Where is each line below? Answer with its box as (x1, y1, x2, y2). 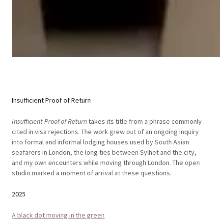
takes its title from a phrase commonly (87, 116, 202, 126)
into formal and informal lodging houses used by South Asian (12, 137, 189, 146)
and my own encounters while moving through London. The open (12, 158, 200, 167)
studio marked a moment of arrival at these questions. (12, 168, 171, 177)
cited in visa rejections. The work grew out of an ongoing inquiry (12, 127, 199, 136)
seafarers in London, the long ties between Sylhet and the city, (12, 147, 196, 157)
